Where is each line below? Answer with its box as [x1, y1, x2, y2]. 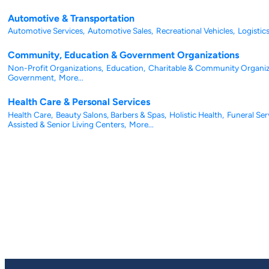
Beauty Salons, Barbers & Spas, [56, 109, 166, 119]
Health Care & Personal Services [8, 96, 150, 108]
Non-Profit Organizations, [8, 62, 103, 73]
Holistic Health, [169, 109, 224, 119]
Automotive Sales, [88, 25, 153, 35]
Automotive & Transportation [8, 12, 134, 24]
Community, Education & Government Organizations [8, 49, 239, 61]
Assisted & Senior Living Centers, [8, 119, 126, 129]
